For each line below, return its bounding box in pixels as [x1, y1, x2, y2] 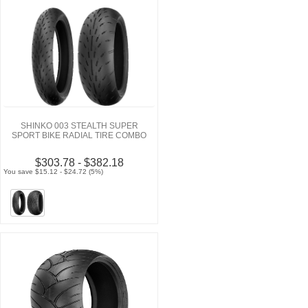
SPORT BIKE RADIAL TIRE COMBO [12, 130, 146, 140]
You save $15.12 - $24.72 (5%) [3, 167, 104, 175]
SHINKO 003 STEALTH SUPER [20, 120, 138, 131]
